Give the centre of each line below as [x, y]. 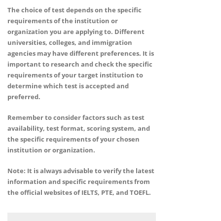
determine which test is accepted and [68, 86]
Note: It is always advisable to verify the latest [81, 170]
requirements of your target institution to [75, 75]
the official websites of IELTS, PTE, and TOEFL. [79, 192]
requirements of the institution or [63, 20]
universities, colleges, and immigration [70, 42]
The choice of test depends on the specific [74, 10]
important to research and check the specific [80, 64]
